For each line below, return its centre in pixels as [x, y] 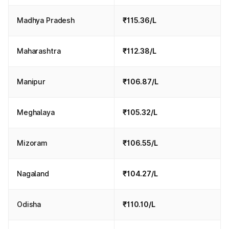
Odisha [29, 204]
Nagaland [33, 174]
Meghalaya [36, 112]
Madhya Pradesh [46, 20]
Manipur [31, 82]
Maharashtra [39, 51]
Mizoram [32, 143]
